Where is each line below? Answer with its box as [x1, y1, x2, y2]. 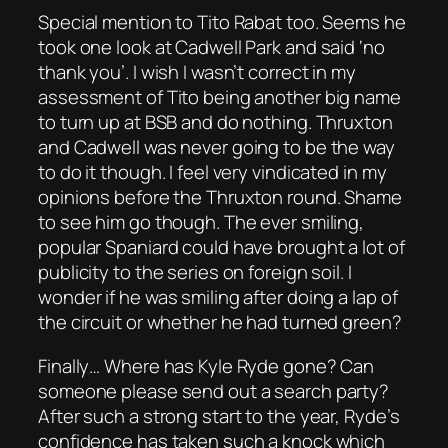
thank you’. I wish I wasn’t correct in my [38, 59, 356, 86]
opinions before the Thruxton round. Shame [38, 184, 402, 211]
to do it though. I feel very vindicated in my [38, 159, 387, 186]
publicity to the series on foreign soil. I [38, 259, 352, 286]
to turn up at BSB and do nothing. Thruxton [38, 109, 393, 136]
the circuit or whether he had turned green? [38, 309, 402, 336]
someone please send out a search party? [38, 377, 390, 404]
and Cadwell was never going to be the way [38, 134, 395, 161]
